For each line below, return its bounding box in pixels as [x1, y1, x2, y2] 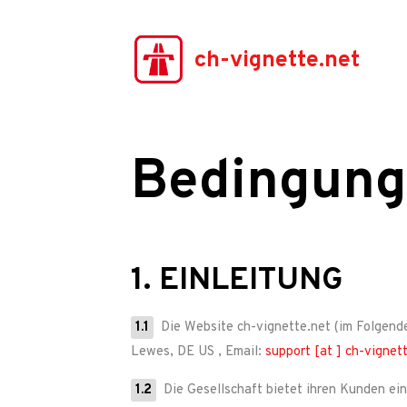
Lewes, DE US [131, 343, 214, 361]
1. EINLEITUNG [131, 261, 343, 301]
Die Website [157, 319, 237, 336]
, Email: [218, 343, 265, 361]
